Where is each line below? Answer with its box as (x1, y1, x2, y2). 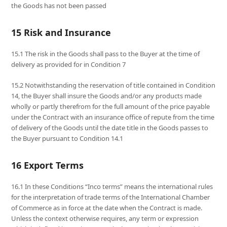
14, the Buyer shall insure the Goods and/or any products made (11, 91, 202, 101)
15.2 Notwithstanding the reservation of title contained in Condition (11, 81, 216, 90)
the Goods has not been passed (11, 1, 107, 11)
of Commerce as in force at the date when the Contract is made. (11, 203, 203, 213)
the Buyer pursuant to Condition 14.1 (11, 134, 124, 143)
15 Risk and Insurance (11, 26, 111, 39)
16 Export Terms (11, 159, 84, 172)
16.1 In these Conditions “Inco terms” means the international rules (11, 182, 213, 192)
